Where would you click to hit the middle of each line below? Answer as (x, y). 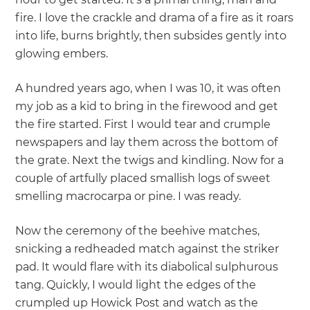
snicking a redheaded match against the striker (147, 249)
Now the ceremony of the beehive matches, (138, 231)
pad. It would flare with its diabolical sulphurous (147, 267)
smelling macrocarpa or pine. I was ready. (128, 197)
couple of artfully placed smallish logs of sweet (143, 179)
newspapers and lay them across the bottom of (147, 143)
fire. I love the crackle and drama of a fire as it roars (155, 18)
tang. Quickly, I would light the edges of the (136, 285)
